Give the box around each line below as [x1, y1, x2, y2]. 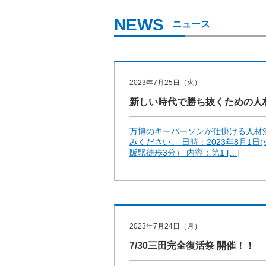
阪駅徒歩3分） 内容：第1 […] [129, 148, 240, 158]
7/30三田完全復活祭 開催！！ [129, 240, 255, 251]
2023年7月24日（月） [129, 222, 201, 231]
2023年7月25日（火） [129, 78, 201, 87]
